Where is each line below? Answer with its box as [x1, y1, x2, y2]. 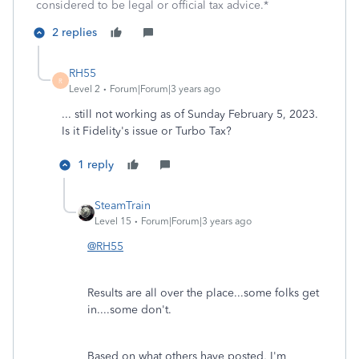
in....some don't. [87, 303, 171, 317]
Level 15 [95, 216, 131, 227]
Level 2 [69, 83, 100, 95]
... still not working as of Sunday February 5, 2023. [62, 107, 321, 121]
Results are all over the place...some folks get [87, 286, 319, 300]
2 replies [52, 26, 97, 39]
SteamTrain [95, 199, 151, 212]
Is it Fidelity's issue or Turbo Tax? [62, 124, 232, 138]
